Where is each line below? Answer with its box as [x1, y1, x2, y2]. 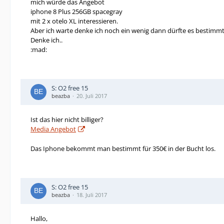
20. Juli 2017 [76, 92, 107, 99]
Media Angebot [30, 124, 76, 133]
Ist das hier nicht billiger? [30, 115, 103, 124]
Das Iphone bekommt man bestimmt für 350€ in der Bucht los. [30, 144, 215, 153]
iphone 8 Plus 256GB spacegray [30, 7, 122, 16]
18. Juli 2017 [76, 191, 107, 198]
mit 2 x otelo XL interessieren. [30, 16, 118, 25]
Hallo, [30, 214, 47, 223]
